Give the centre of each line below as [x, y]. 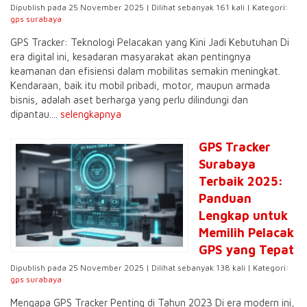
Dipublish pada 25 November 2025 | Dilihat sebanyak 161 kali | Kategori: [149, 7]
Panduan [225, 198]
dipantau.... [35, 114]
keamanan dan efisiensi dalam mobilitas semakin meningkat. [145, 71]
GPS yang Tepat [246, 250]
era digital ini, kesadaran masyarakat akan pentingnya [131, 57]
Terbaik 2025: [241, 181]
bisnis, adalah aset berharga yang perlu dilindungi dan [129, 100]
